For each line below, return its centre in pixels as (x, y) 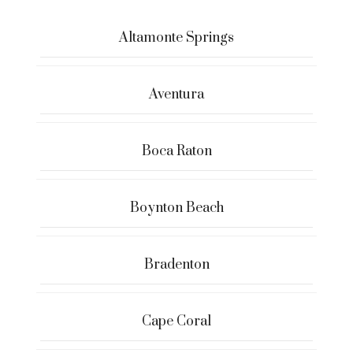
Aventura (176, 94)
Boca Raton (176, 151)
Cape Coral (176, 321)
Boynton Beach (176, 208)
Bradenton (176, 264)
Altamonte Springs (176, 37)
